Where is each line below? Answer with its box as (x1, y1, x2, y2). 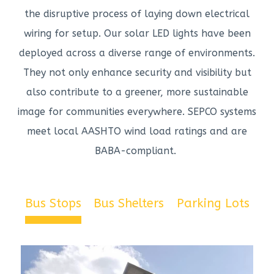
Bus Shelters (94, 196, 164, 211)
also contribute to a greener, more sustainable (26, 86, 248, 98)
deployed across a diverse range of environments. (19, 47, 255, 59)
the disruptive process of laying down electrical (24, 8, 250, 20)
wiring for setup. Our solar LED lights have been (23, 28, 251, 40)
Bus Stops (24, 196, 81, 211)
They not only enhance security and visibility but (23, 67, 251, 79)
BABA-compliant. (95, 145, 179, 157)
